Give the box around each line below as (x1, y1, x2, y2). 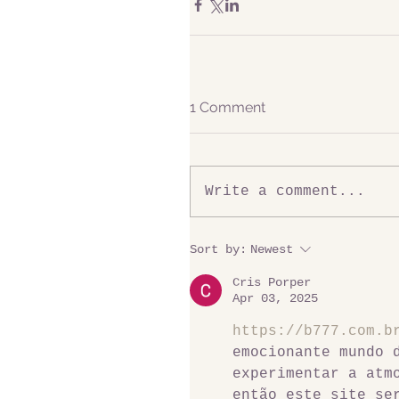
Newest (250, 241, 293, 256)
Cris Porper (232, 274, 311, 289)
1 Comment (190, 98, 265, 116)
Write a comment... (205, 183, 365, 199)
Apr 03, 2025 (232, 290, 318, 305)
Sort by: (190, 241, 247, 256)
